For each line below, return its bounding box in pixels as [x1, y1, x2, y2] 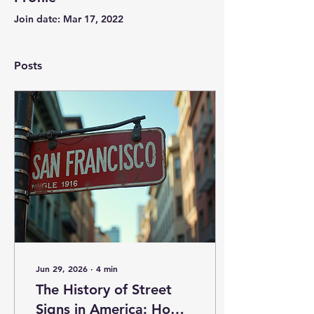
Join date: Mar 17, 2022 [14, 13, 123, 25]
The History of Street [36, 281, 172, 298]
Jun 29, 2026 [36, 263, 88, 274]
